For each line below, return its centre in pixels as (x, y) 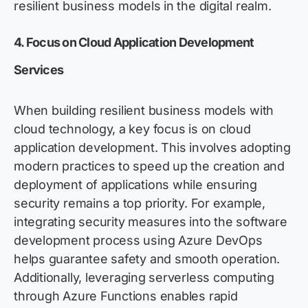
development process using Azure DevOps (138, 241)
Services (39, 70)
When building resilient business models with (144, 111)
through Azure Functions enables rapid (126, 296)
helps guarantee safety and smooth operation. (147, 259)
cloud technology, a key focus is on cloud (132, 129)
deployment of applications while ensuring (135, 185)
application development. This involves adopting (152, 148)
